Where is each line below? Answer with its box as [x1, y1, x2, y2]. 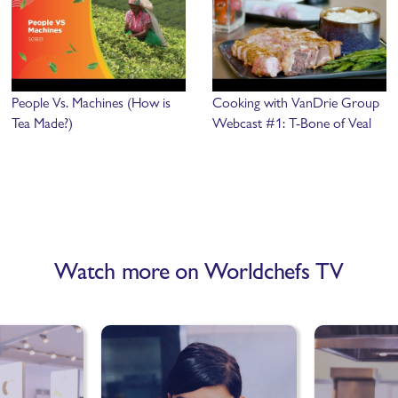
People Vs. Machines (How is [12, 91, 171, 112]
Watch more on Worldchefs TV [54, 251, 344, 286]
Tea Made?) [12, 111, 74, 132]
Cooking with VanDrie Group [211, 91, 379, 112]
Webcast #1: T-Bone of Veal [211, 111, 371, 132]
